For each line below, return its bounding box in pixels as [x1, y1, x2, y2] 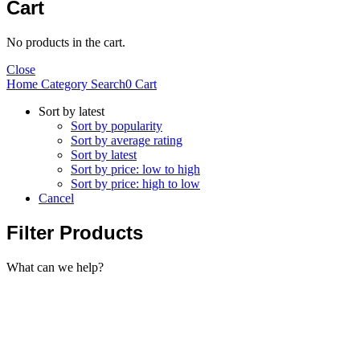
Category [38, 76, 88, 91]
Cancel [39, 190, 74, 205]
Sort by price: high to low [71, 176, 200, 190]
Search [88, 76, 125, 91]
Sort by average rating [71, 133, 182, 147]
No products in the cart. [6, 35, 125, 49]
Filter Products [6, 221, 143, 243]
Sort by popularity [71, 118, 162, 133]
